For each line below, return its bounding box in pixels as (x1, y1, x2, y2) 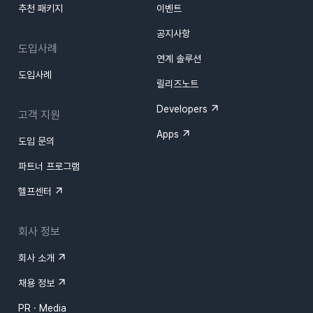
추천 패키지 (18, 3, 63, 15)
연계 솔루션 (156, 53, 201, 65)
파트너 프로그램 (18, 161, 80, 173)
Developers (156, 103, 208, 115)
